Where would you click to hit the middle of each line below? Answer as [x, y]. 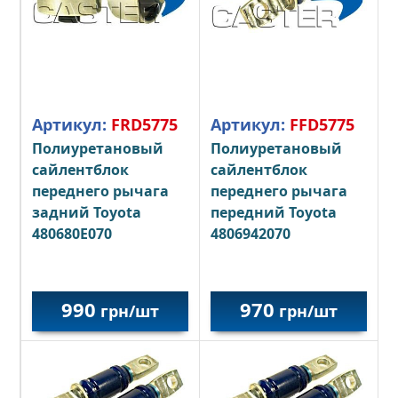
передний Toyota [273, 213]
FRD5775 [145, 125]
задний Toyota [87, 213]
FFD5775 [322, 125]
